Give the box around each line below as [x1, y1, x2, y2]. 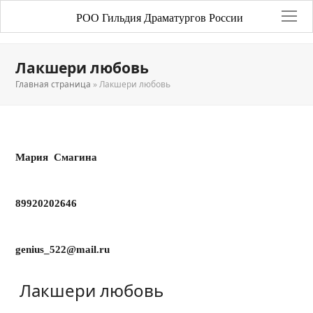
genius [15, 244, 45, 255]
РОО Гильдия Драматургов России [76, 12, 244, 24]
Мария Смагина [15, 152, 98, 163]
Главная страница [15, 78, 92, 90]
